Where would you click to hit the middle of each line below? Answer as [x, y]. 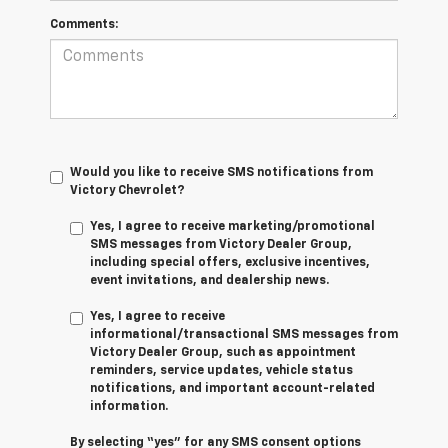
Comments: [84, 24]
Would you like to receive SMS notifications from [221, 172]
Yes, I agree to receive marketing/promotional [232, 226]
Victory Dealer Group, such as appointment [223, 352]
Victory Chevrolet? [127, 190]
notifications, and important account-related [232, 388]
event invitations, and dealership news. [209, 280]
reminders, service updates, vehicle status [221, 370]
